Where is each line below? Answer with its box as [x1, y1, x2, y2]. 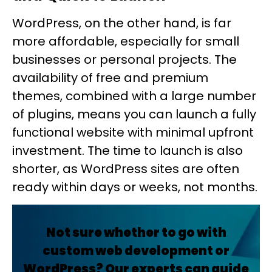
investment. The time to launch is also [12, 141, 243, 159]
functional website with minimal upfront [12, 123, 254, 141]
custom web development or [42, 242, 229, 260]
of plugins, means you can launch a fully [12, 105, 256, 123]
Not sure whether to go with [46, 224, 226, 242]
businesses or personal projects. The [12, 50, 237, 68]
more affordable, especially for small [12, 32, 239, 50]
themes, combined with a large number [12, 87, 256, 104]
